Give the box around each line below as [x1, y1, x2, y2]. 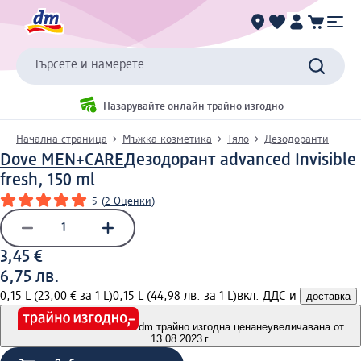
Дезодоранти [264, 133, 329, 145]
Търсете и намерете [34, 59, 144, 73]
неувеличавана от [255, 321, 344, 334]
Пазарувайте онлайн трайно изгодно [102, 101, 284, 113]
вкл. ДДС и [237, 289, 300, 303]
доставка [306, 289, 351, 302]
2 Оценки [105, 195, 151, 207]
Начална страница [16, 133, 107, 145]
